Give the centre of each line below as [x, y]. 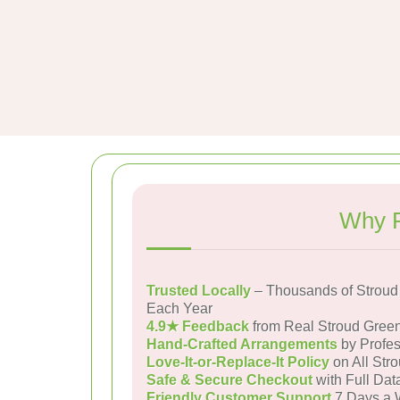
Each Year [179, 308]
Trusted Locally [199, 291]
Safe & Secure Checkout [229, 380]
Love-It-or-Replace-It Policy [238, 362]
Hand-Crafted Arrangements [242, 344]
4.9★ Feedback [198, 326]
